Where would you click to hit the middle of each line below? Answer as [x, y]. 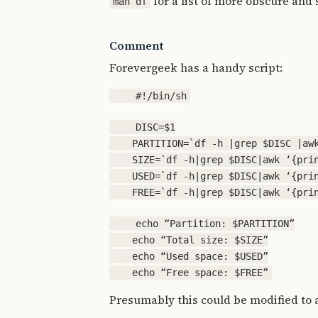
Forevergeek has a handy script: [196, 67]
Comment [136, 45]
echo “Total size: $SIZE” [189, 240]
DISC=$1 [144, 127]
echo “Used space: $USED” [189, 256]
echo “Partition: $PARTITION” [204, 224]
